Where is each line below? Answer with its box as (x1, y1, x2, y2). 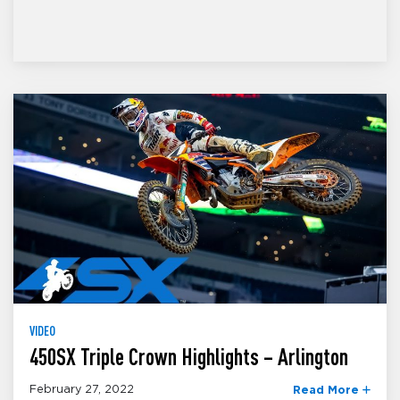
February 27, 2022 (29, 383, 134, 396)
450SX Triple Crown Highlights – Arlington (29, 344, 348, 371)
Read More (293, 384, 362, 396)
